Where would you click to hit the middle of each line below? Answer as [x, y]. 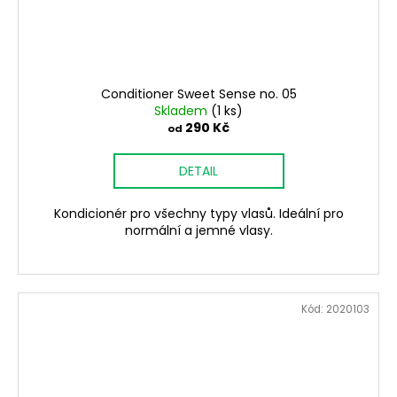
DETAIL [198, 171]
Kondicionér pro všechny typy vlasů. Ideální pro [198, 214]
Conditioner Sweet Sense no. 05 [198, 94]
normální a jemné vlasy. [198, 231]
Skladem [183, 111]
